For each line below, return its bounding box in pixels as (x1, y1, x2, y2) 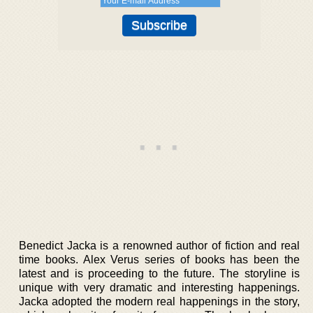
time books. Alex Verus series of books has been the (19, 254, 300, 265)
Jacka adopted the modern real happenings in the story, (19, 296, 300, 307)
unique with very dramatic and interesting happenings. (19, 282, 300, 293)
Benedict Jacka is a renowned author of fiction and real (19, 240, 300, 252)
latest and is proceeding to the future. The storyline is (19, 268, 300, 279)
